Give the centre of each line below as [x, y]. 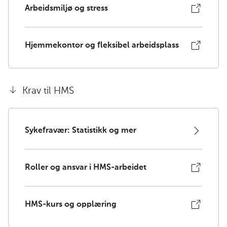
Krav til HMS [47, 91]
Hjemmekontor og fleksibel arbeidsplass [102, 45]
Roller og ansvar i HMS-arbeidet [86, 167]
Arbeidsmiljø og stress [66, 8]
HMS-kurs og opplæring [71, 204]
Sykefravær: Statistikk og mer [81, 130]
